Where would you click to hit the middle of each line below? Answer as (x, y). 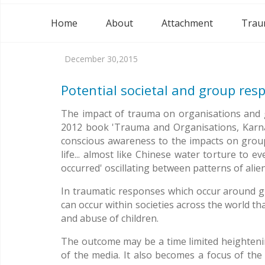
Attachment (187, 23)
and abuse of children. (111, 218)
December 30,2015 (101, 59)
